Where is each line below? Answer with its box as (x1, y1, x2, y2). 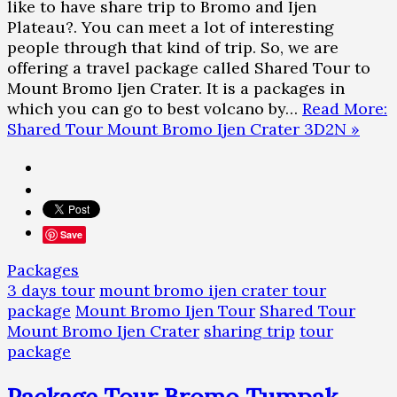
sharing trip (204, 321, 295, 342)
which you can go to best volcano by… (7, 98, 302, 120)
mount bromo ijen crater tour (99, 280, 326, 301)
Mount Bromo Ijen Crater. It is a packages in (7, 78, 345, 99)
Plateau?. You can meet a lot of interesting (7, 17, 334, 38)
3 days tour (7, 280, 95, 301)
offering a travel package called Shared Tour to (7, 58, 370, 79)
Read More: (302, 98, 387, 120)
